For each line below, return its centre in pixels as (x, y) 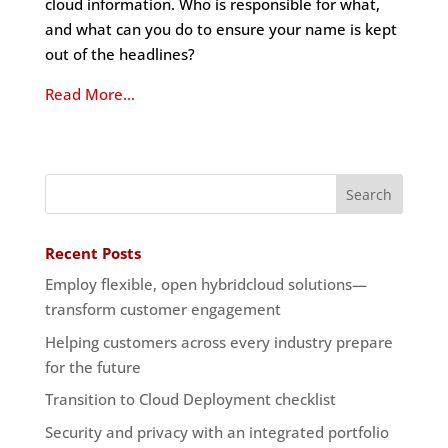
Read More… (89, 94)
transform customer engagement (162, 309)
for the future (92, 366)
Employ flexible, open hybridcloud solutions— (205, 284)
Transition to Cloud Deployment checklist (190, 399)
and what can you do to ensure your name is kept (220, 29)
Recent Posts (92, 253)
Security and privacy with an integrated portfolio (216, 431)
